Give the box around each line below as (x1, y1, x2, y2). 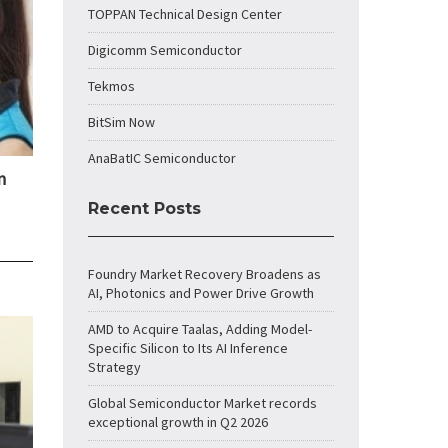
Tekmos (88, 77, 135, 95)
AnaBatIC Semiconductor (88, 149, 236, 167)
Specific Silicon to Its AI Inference (88, 339, 288, 357)
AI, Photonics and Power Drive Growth (88, 284, 314, 302)
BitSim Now (88, 113, 155, 131)
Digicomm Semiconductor (88, 41, 242, 59)
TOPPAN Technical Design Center (88, 5, 282, 23)
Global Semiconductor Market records (88, 394, 317, 412)
